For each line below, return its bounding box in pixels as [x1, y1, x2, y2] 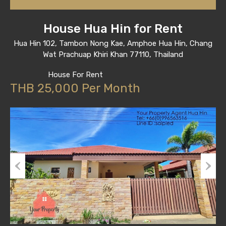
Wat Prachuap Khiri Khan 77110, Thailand [43, 50, 183, 60]
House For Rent [47, 70, 103, 80]
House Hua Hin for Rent [43, 22, 183, 36]
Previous [10, 180, 38, 189]
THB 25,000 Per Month [10, 81, 140, 96]
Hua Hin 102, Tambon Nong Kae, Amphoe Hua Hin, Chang [14, 39, 212, 48]
